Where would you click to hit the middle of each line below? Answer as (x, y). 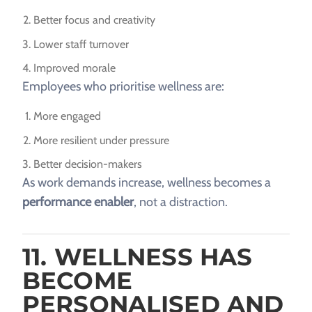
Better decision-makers (88, 164)
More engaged (67, 116)
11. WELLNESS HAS (138, 257)
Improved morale (75, 68)
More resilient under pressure (101, 140)
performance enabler (78, 202)
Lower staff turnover (81, 44)
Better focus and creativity (94, 20)
